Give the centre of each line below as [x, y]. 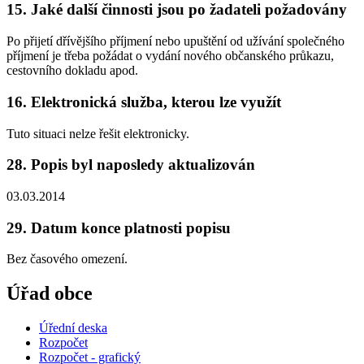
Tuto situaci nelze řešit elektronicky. [98, 133]
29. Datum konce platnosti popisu [119, 227]
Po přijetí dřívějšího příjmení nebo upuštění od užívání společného [175, 41]
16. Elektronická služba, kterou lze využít [144, 102]
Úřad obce [50, 294]
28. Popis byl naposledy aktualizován [131, 165]
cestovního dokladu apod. [72, 71]
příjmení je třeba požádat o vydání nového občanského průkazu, [170, 56]
